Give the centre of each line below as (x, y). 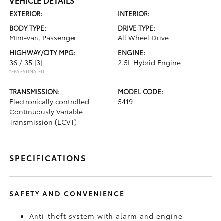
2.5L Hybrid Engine (149, 62)
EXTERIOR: (26, 13)
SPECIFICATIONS (48, 158)
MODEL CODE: (141, 91)
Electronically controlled (50, 101)
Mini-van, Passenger (43, 37)
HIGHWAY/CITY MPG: (43, 52)
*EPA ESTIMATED (27, 71)
